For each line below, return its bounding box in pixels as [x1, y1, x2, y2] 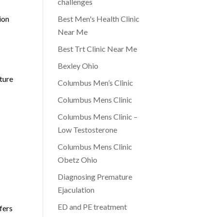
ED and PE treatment [58, 202, 127, 211]
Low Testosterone [58, 125, 118, 134]
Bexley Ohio [58, 61, 99, 70]
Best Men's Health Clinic [58, 14, 140, 23]
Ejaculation [58, 185, 95, 194]
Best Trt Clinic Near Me [58, 44, 138, 53]
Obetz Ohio [58, 155, 98, 164]
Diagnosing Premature [58, 172, 133, 181]
